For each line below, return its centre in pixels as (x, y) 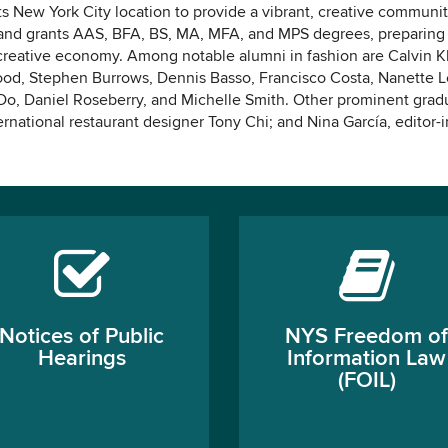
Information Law (366, 359)
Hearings (81, 359)
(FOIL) (366, 381)
